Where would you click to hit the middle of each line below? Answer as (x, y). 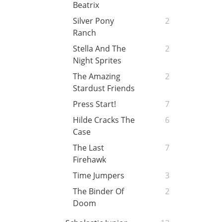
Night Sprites (97, 61)
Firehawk (89, 160)
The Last (88, 148)
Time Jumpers (99, 176)
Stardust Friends (104, 88)
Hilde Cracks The (104, 120)
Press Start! (94, 104)
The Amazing (97, 77)
